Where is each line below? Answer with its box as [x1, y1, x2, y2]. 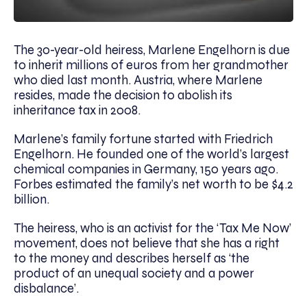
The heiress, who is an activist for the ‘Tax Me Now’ [14, 221, 291, 236]
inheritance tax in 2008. [14, 103, 140, 119]
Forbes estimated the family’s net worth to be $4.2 [14, 177, 293, 193]
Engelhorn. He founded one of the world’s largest [14, 147, 289, 162]
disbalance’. [14, 281, 79, 297]
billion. [14, 192, 49, 208]
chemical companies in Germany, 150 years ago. [14, 162, 278, 177]
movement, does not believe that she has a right [14, 236, 280, 251]
